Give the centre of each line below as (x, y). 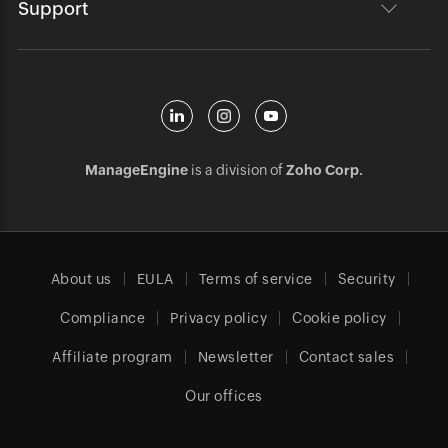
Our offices (224, 396)
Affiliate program (112, 357)
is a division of (236, 170)
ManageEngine (136, 170)
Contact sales (346, 357)
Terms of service (255, 279)
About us (81, 279)
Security (366, 279)
